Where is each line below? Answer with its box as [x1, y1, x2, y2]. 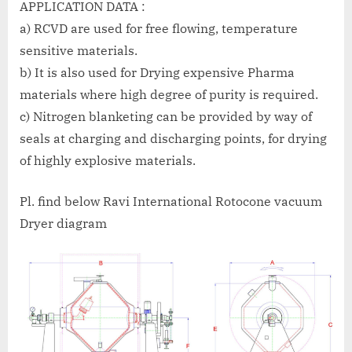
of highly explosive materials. [20, 152, 196, 169]
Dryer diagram [20, 215, 107, 232]
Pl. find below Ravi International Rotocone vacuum [20, 193, 322, 210]
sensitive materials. [20, 42, 137, 59]
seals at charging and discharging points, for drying [20, 130, 327, 147]
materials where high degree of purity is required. [20, 86, 318, 103]
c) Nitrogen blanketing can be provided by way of [20, 108, 312, 125]
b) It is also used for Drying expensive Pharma [20, 64, 295, 81]
